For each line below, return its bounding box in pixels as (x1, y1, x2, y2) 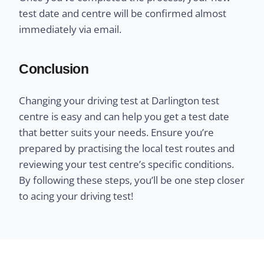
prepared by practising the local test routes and (19, 141, 235, 155)
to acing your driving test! (19, 189, 134, 203)
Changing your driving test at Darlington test (19, 93, 220, 107)
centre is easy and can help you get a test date (19, 109, 230, 123)
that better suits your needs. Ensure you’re (19, 125, 214, 139)
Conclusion (19, 61, 88, 77)
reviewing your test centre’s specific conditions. (19, 157, 235, 171)
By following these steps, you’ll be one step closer (19, 173, 245, 187)
